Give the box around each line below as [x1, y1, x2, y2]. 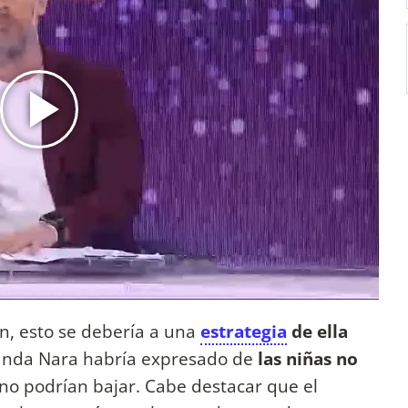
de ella [287, 318, 348, 343]
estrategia [200, 318, 287, 343]
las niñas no [258, 345, 358, 371]
